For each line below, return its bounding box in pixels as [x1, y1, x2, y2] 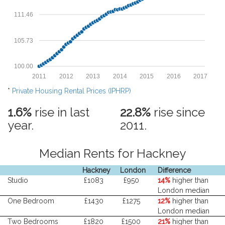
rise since [151, 105, 205, 120]
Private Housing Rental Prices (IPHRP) [12, 87, 131, 95]
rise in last [32, 105, 89, 120]
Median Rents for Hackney [39, 146, 186, 161]
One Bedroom [8, 197, 54, 205]
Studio [8, 176, 28, 184]
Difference [157, 166, 191, 174]
